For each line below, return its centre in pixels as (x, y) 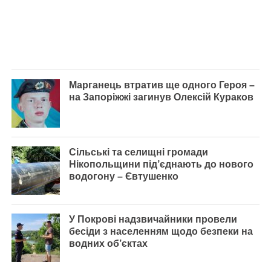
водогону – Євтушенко (123, 176)
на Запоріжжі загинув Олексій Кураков (161, 97)
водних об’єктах (108, 243)
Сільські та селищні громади (138, 152)
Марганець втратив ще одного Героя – (162, 85)
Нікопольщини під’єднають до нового (161, 164)
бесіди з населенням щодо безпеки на (161, 231)
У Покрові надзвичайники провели (153, 219)
